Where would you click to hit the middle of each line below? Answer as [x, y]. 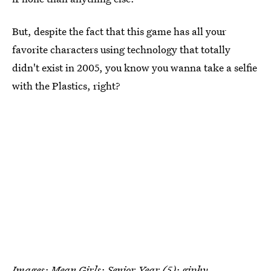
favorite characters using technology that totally [121, 49]
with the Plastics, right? [66, 85]
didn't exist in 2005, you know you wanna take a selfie [135, 67]
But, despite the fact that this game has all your [119, 31]
